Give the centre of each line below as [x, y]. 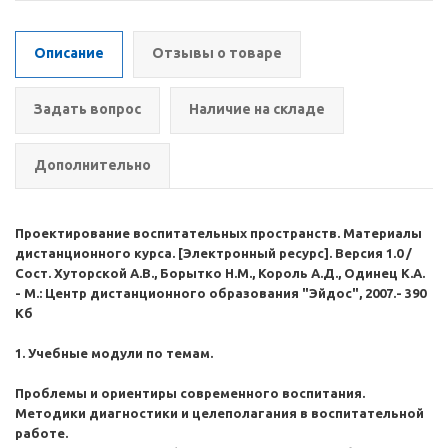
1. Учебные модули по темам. [114, 353]
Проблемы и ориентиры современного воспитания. [190, 393]
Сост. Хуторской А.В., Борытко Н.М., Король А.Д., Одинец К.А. [220, 273]
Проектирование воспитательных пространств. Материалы [218, 233]
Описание [69, 53]
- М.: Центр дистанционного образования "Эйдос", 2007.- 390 [220, 293]
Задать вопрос [87, 109]
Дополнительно [92, 165]
